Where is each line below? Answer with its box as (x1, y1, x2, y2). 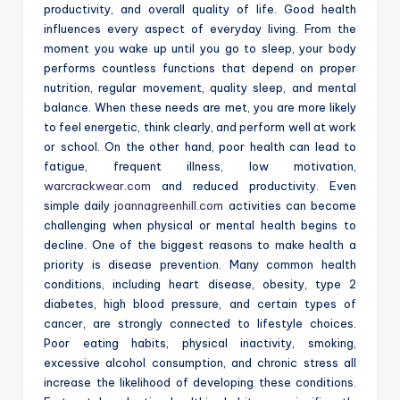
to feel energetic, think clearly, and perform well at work (44, 120, 356, 135)
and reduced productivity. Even (151, 179, 356, 194)
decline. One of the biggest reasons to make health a (44, 237, 356, 253)
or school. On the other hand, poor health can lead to (44, 139, 356, 154)
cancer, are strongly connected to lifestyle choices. (44, 316, 356, 331)
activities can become (223, 198, 357, 213)
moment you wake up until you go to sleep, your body (44, 41, 356, 56)
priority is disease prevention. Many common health (44, 257, 356, 272)
